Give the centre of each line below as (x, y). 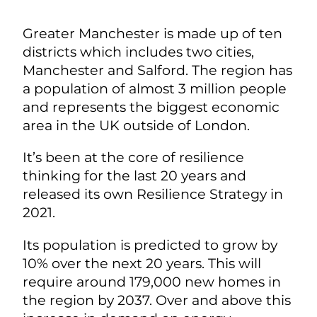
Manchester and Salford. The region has (157, 70)
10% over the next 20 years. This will (142, 263)
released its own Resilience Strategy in (153, 194)
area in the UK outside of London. (136, 126)
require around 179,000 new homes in (152, 281)
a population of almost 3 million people (155, 89)
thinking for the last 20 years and (134, 176)
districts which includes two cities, (138, 52)
